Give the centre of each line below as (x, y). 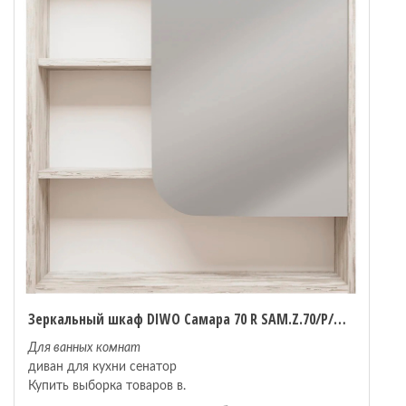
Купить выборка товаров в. (107, 386)
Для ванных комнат (84, 348)
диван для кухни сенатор (102, 367)
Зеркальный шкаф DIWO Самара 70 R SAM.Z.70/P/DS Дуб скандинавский (340, 319)
